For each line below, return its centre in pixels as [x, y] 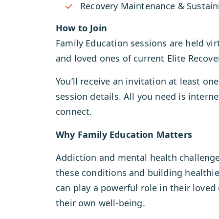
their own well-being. [100, 203]
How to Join [81, 28]
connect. [74, 111]
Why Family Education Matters [124, 134]
